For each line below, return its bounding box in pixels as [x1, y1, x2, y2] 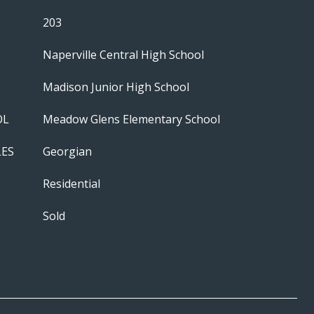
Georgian [43, 144, 92, 159]
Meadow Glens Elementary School [43, 111, 220, 127]
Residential [43, 176, 100, 191]
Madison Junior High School [43, 79, 189, 95]
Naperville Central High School [43, 47, 204, 62]
